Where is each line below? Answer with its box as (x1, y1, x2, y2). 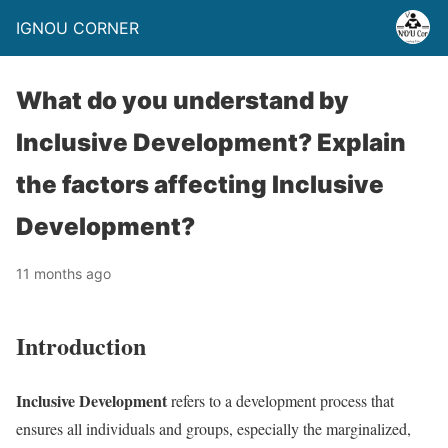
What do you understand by (16, 86, 349, 115)
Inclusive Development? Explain (16, 128, 406, 157)
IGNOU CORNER (16, 18, 139, 38)
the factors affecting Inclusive (16, 170, 384, 199)
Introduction (16, 327, 146, 363)
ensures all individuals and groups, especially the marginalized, (16, 417, 411, 439)
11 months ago (16, 265, 111, 282)
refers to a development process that (167, 389, 394, 411)
